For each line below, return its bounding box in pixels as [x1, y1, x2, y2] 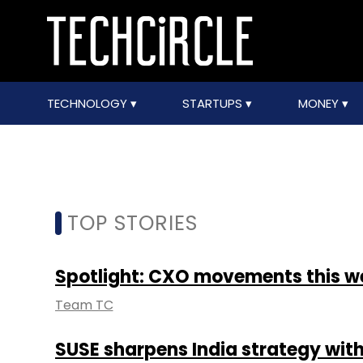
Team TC [54, 296, 113, 314]
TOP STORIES [66, 209, 198, 237]
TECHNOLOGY [46, 95, 130, 112]
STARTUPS [182, 95, 246, 112]
